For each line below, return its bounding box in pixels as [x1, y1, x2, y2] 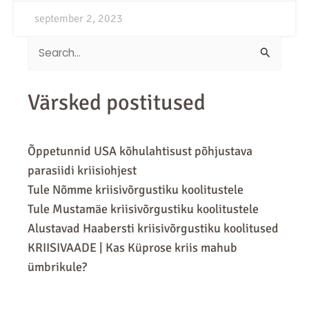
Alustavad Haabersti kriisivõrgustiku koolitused [28, 220, 279, 236]
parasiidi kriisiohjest [28, 162, 137, 178]
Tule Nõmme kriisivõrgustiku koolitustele [28, 181, 243, 197]
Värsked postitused [28, 88, 206, 116]
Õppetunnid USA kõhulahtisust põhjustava [28, 143, 252, 159]
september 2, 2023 [34, 12, 123, 26]
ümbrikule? [28, 259, 87, 275]
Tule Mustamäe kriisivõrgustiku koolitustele [28, 201, 259, 217]
